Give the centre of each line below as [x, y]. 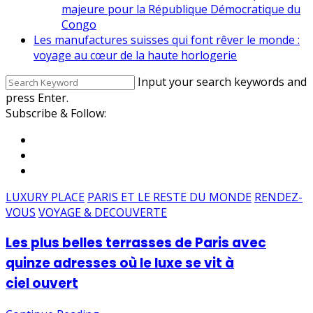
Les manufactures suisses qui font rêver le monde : [167, 39]
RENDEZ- [278, 197]
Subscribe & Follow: [56, 113]
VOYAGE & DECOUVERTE [103, 212]
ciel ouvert [42, 284]
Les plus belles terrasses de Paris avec [136, 243]
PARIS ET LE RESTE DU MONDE [169, 197]
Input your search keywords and [222, 81]
